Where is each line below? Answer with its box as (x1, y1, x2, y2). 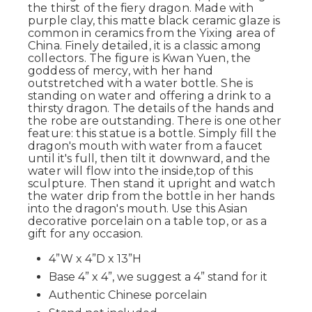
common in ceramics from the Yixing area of (28, 26, 275, 40)
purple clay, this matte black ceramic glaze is (28, 14, 281, 27)
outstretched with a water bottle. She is (28, 77, 253, 90)
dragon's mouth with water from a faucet (28, 139, 263, 153)
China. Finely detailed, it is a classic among (28, 39, 262, 52)
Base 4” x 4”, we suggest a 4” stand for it (49, 270, 267, 283)
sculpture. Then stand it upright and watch (28, 177, 275, 190)
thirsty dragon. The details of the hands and (28, 102, 275, 115)
